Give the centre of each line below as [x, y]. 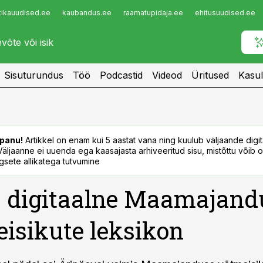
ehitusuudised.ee [225, 13]
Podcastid [121, 75]
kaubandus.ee [87, 13]
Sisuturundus [34, 75]
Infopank [33, 16]
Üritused [210, 75]
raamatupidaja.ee [153, 13]
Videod [167, 75]
